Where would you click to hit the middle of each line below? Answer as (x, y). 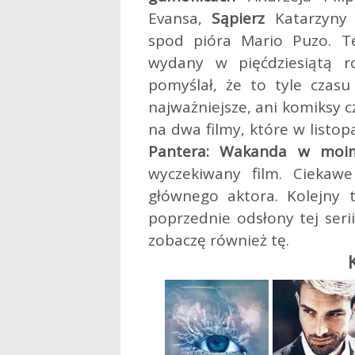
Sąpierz (239, 18)
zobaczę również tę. (219, 240)
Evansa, (180, 18)
